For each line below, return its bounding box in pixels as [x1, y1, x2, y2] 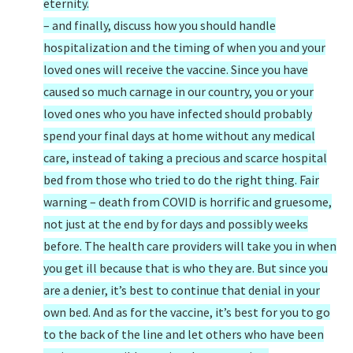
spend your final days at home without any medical [43, 128, 315, 143]
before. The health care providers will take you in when [43, 238, 336, 254]
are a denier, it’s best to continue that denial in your [43, 282, 320, 298]
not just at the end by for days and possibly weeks [43, 216, 308, 232]
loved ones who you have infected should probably [43, 106, 312, 121]
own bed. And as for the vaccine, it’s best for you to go [43, 304, 330, 320]
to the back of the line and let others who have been [43, 326, 324, 342]
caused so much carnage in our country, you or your [43, 84, 314, 99]
